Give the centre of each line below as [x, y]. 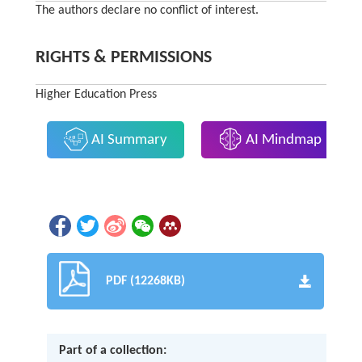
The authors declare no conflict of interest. [147, 11]
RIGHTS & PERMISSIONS [123, 58]
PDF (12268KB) [146, 281]
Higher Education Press [96, 95]
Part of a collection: [113, 350]
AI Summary [127, 140]
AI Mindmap [282, 140]
